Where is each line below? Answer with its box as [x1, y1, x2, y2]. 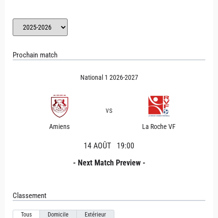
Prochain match [13, 51, 57, 59]
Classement [13, 191, 46, 200]
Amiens [49, 123, 70, 130]
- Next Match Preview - [73, 158, 145, 167]
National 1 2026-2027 [80, 73, 138, 81]
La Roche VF [142, 123, 176, 130]
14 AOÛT [84, 141, 113, 150]
